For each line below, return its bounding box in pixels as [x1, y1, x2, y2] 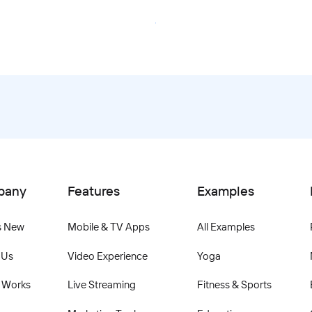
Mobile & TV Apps [68, 220, 150, 233]
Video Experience [68, 249, 148, 263]
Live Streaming [68, 278, 136, 291]
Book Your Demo [107, 15, 205, 31]
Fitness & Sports [196, 278, 272, 291]
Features [68, 182, 120, 199]
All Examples [196, 220, 255, 233]
